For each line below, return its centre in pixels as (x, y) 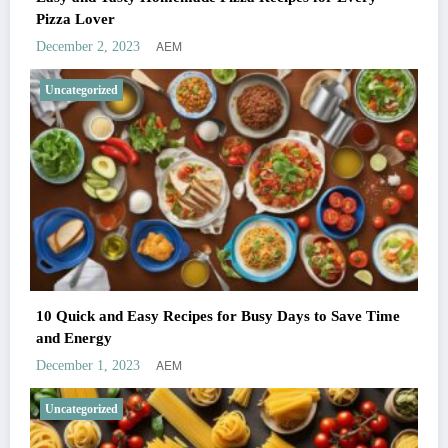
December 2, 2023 (88, 47)
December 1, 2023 (88, 365)
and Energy (74, 337)
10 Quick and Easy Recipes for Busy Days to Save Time (218, 315)
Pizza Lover (75, 19)
